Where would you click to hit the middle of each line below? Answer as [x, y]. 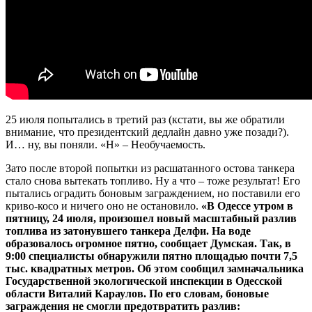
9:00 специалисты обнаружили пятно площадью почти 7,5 [151, 256]
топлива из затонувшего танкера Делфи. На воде [128, 231]
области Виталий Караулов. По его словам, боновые [137, 293]
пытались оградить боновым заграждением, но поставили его [153, 193]
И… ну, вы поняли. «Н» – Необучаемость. [106, 144]
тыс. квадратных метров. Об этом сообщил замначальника [155, 268]
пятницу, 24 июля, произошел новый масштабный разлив [151, 218]
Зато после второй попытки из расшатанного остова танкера [150, 168]
